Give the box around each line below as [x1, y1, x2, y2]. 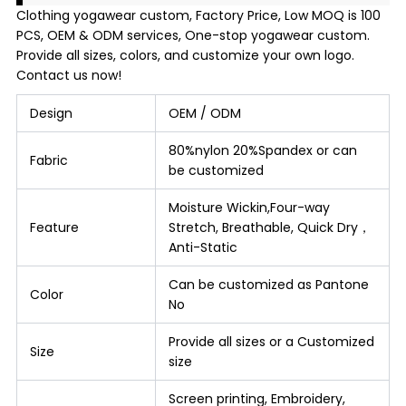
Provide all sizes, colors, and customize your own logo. [15, 45, 354, 64]
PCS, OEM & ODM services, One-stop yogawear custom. [15, 25, 370, 44]
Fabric [29, 150, 68, 169]
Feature [29, 217, 79, 237]
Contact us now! [15, 65, 121, 84]
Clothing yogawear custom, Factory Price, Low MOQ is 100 [15, 5, 381, 24]
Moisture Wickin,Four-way [168, 198, 330, 217]
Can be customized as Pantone [168, 275, 369, 294]
